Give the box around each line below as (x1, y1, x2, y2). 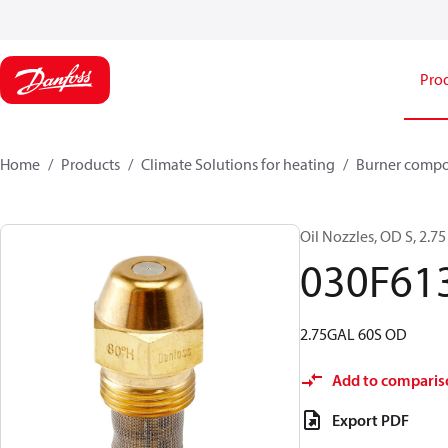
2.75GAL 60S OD (300, 324, 407, 344)
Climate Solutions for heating (141, 154, 335, 174)
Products (61, 154, 120, 174)
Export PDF (332, 410, 409, 430)
